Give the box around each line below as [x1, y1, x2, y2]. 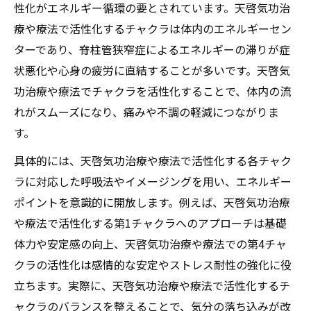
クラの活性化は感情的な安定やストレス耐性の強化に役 [14, 255, 292, 273]
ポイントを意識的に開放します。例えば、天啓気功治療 [14, 193, 290, 210]
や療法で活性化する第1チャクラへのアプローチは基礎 [14, 214, 287, 231]
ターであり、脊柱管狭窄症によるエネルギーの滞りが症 [14, 40, 290, 58]
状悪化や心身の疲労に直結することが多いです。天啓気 [14, 61, 290, 78]
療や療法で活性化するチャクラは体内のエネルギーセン [14, 19, 292, 37]
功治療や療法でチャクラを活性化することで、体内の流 [14, 82, 291, 99]
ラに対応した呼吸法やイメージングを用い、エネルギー [14, 172, 292, 190]
